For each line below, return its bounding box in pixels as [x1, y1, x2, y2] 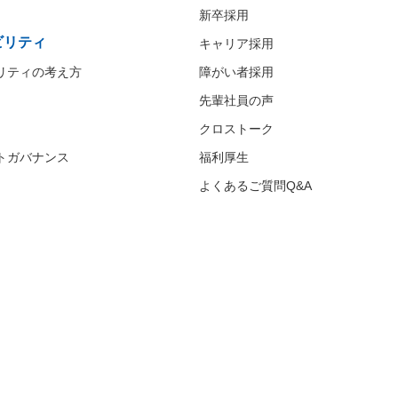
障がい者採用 [199, 64, 274, 79]
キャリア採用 [199, 36, 274, 51]
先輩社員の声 [199, 92, 274, 107]
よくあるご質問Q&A [199, 178, 312, 193]
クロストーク [199, 121, 274, 136]
